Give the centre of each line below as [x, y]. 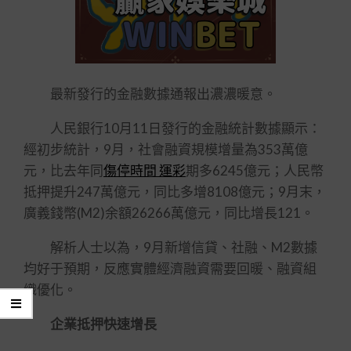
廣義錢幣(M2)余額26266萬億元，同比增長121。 [169, 213]
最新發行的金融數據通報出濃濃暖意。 [150, 94]
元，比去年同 [63, 170]
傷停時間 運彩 [145, 170]
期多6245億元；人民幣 [255, 170]
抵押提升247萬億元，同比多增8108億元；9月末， [175, 192]
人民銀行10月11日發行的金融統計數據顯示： [172, 128]
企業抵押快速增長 [97, 324]
